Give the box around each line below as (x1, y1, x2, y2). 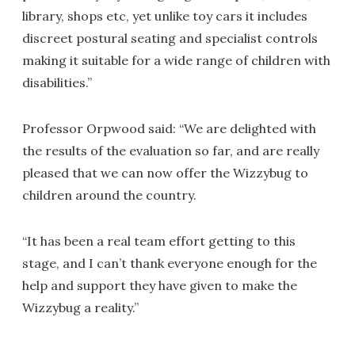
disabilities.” (22, 74, 92, 90)
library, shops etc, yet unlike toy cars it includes (22, 8, 307, 24)
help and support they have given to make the (22, 277, 297, 293)
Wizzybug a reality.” (22, 300, 139, 315)
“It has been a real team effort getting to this (22, 233, 296, 249)
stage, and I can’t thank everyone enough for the (22, 255, 317, 271)
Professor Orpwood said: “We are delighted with (22, 120, 316, 136)
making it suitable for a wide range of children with (22, 52, 330, 68)
